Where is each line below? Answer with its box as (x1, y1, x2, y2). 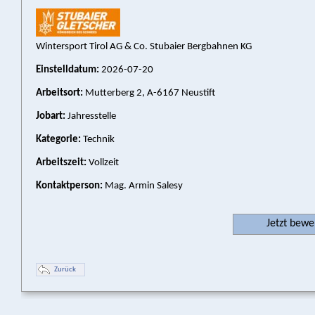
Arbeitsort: (36, 88, 83, 98)
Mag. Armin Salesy (103, 181, 183, 191)
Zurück (54, 266, 76, 274)
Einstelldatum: (36, 65, 99, 75)
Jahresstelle (65, 111, 116, 122)
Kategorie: (36, 134, 81, 145)
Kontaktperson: (36, 181, 103, 191)
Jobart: (36, 111, 65, 122)
